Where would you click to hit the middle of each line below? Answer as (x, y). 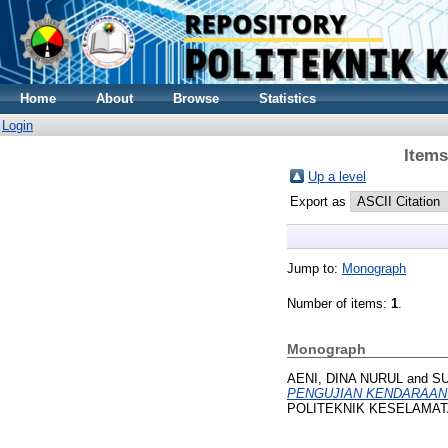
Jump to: (314, 268)
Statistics (287, 98)
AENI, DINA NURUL (345, 378)
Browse (196, 98)
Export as (320, 201)
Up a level (337, 176)
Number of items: (339, 303)
